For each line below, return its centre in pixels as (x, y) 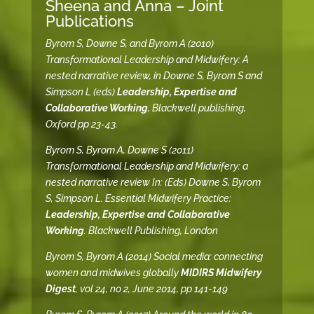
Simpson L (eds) (81, 92)
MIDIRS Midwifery (221, 273)
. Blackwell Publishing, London (151, 231)
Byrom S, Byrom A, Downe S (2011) (119, 150)
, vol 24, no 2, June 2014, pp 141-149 (151, 289)
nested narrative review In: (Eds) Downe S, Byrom (153, 183)
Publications (89, 21)
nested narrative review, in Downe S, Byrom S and (153, 76)
